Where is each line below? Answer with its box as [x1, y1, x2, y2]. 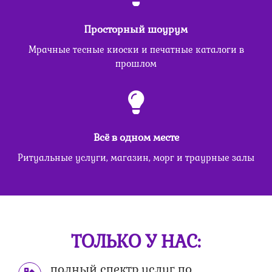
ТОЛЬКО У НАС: [71, 231, 201, 253]
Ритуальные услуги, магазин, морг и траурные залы [18, 152, 254, 164]
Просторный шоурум [84, 23, 188, 36]
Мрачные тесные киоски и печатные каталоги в [28, 44, 244, 56]
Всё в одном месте [93, 131, 179, 144]
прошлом [115, 58, 157, 70]
